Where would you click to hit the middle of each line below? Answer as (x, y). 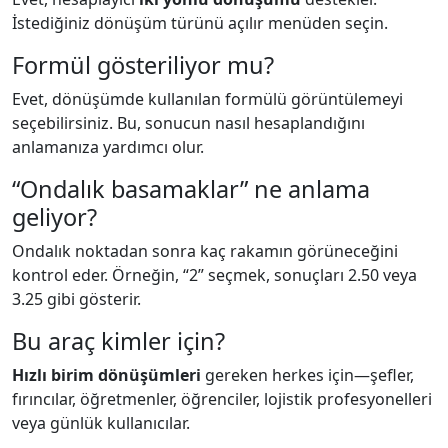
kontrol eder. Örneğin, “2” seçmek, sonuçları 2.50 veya (214, 275)
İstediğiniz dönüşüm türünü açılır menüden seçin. (200, 23)
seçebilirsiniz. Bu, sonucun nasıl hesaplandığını (188, 123)
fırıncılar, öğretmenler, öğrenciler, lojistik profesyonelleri (222, 399)
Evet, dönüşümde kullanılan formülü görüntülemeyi (207, 99)
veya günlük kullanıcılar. (101, 423)
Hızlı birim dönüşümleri (106, 375)
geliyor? (54, 217)
